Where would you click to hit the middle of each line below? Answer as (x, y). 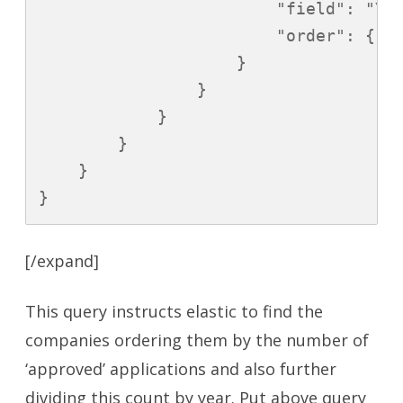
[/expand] (62, 261)
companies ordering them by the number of (197, 340)
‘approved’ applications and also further (181, 369)
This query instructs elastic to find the (174, 312)
